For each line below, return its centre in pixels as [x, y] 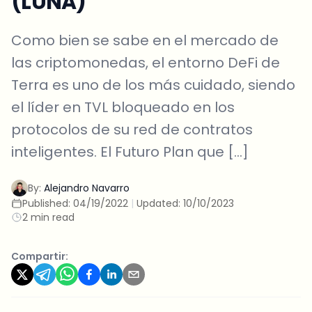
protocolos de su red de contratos [132, 130]
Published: [48, 203]
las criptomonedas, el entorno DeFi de [146, 63]
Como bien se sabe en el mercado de [145, 40]
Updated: [160, 203]
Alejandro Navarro [87, 188]
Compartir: [40, 256]
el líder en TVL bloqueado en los [123, 107]
